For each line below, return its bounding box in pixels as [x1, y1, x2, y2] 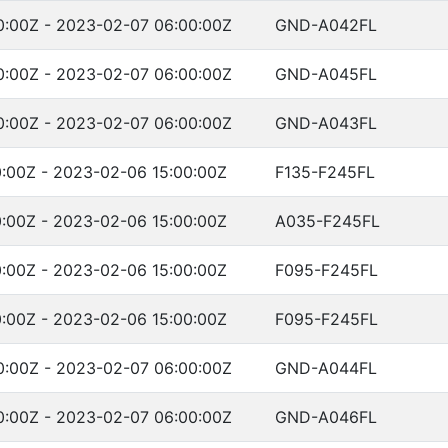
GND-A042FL [275, 15, 377, 35]
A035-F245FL [275, 211, 380, 231]
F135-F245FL [275, 162, 375, 182]
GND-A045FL [275, 64, 377, 84]
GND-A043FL [275, 113, 377, 133]
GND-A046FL [275, 407, 377, 427]
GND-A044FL [275, 358, 377, 378]
